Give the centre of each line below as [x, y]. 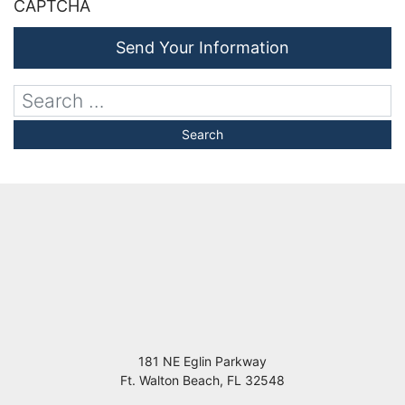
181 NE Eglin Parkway [202, 362]
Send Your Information [202, 48]
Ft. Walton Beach [170, 381]
